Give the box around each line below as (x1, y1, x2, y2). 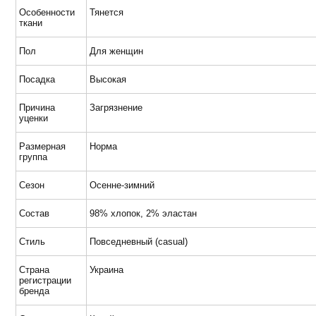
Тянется (90, 7, 123, 18)
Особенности (19, 7, 75, 18)
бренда (19, 286, 49, 296)
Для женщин (90, 46, 143, 56)
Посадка (19, 74, 55, 85)
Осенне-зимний (90, 180, 154, 190)
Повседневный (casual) (90, 236, 188, 247)
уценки (19, 113, 48, 123)
